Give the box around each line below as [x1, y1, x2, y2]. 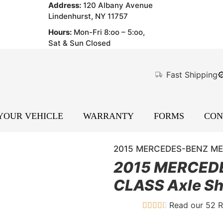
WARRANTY [83, 111, 134, 121]
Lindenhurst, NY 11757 [48, 11, 128, 21]
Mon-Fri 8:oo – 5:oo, [72, 27, 145, 37]
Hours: [48, 27, 72, 37]
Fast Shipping [166, 70, 218, 80]
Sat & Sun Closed [48, 38, 111, 48]
